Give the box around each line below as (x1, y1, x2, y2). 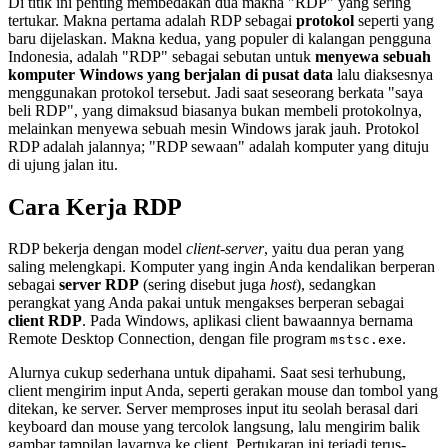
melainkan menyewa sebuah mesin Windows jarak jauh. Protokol (8, 119, 419, 137)
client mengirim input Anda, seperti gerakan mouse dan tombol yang (8, 382, 438, 400)
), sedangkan (296, 276, 376, 294)
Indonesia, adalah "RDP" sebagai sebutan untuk (8, 47, 315, 65)
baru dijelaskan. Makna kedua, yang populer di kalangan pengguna (8, 29, 431, 47)
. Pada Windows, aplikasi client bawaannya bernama (82, 312, 413, 330)
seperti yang (354, 11, 434, 29)
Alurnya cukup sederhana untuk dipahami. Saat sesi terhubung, (8, 364, 406, 382)
